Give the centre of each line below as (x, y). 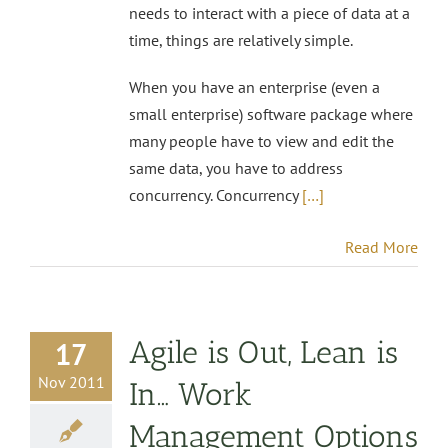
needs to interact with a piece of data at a (269, 12)
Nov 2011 (71, 381)
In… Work (190, 394)
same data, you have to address (236, 167)
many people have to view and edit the (261, 140)
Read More (381, 246)
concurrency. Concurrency (215, 194)
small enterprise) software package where (271, 113)
